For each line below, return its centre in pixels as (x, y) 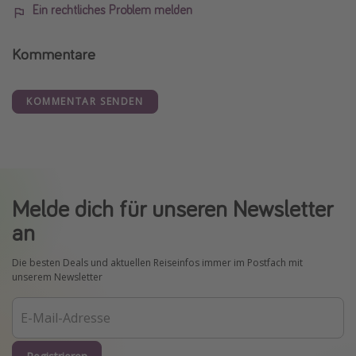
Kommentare (54, 54)
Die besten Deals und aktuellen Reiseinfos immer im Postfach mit (157, 263)
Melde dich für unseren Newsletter (172, 209)
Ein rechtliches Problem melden (112, 10)
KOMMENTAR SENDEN (85, 102)
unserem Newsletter (57, 277)
